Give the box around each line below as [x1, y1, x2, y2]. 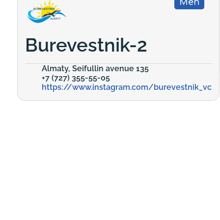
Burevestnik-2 [25, 33, 147, 56]
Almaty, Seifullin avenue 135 [42, 63, 149, 73]
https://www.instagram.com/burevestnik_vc [42, 82, 212, 92]
